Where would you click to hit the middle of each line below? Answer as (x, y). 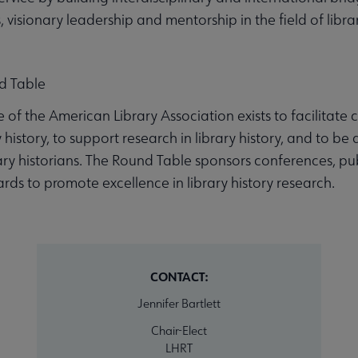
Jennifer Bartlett (179, 303)
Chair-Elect (179, 330)
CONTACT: (179, 276)
